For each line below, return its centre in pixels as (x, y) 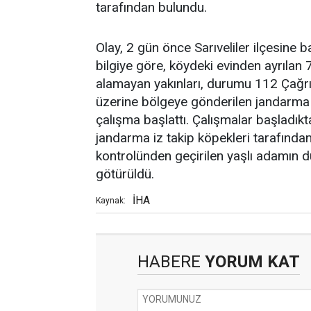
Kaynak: (111, 201)
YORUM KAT (250, 262)
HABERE (169, 262)
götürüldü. (125, 174)
